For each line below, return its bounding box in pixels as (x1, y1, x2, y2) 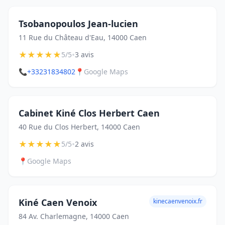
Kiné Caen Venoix (19, 196, 97, 208)
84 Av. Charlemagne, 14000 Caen (19, 211, 129, 221)
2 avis (75, 139, 94, 149)
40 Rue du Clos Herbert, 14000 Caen (19, 122, 140, 132)
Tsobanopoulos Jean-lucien (19, 18, 138, 30)
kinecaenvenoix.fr (153, 197, 202, 205)
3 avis (75, 50, 94, 59)
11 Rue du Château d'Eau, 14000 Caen (19, 33, 147, 42)
